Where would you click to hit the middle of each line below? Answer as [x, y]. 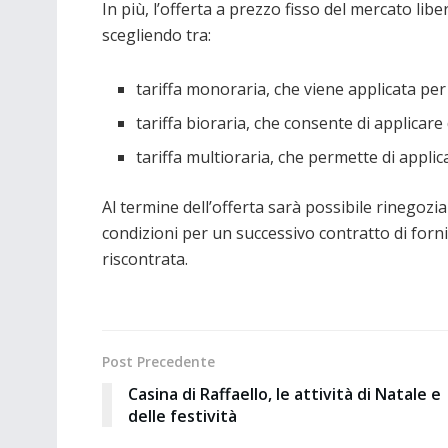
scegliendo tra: [156, 34]
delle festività [182, 415]
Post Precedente [158, 361]
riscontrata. [145, 258]
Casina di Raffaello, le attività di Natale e [284, 393]
